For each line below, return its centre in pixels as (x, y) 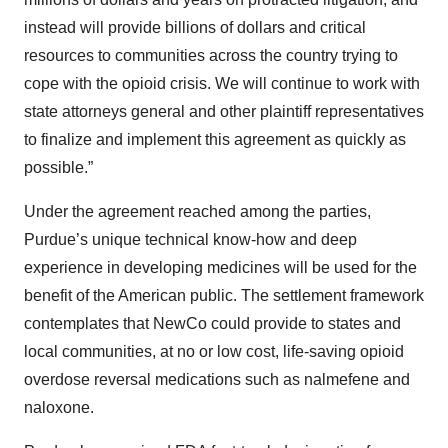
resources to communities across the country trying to (211, 55)
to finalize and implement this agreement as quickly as (215, 139)
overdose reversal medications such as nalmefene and (217, 379)
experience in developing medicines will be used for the (220, 267)
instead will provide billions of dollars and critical (195, 27)
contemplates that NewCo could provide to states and (212, 323)
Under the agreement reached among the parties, (197, 211)
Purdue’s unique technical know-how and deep (190, 239)
